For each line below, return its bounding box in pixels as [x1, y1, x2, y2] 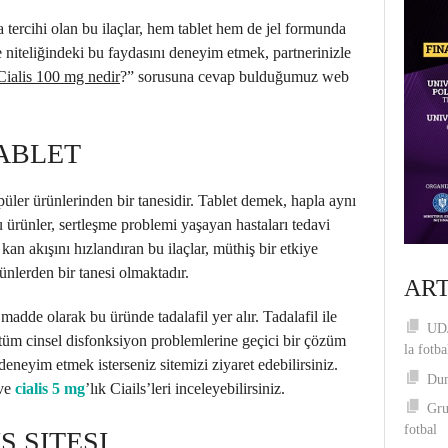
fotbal [404, 422, 437, 438]
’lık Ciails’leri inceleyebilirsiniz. [85, 380, 285, 397]
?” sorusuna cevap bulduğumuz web [120, 68, 349, 85]
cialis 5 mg [15, 380, 85, 397]
